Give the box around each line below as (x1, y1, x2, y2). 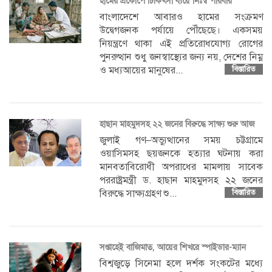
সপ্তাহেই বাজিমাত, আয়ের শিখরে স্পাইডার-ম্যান (100, 242, 246, 253)
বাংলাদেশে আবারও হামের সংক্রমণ (100, 10, 263, 23)
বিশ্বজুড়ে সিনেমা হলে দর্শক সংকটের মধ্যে (100, 257, 263, 270)
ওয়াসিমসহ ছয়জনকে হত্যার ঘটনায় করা (100, 147, 263, 160)
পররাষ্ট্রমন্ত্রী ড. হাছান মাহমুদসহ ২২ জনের (100, 174, 263, 186)
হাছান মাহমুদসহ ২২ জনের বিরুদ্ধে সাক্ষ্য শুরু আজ (100, 118, 255, 129)
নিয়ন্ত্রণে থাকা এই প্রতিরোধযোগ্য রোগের (100, 37, 263, 50)
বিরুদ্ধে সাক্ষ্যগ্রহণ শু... (100, 187, 177, 200)
